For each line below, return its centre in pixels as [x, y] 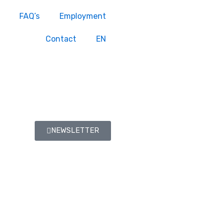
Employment [83, 16]
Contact [61, 39]
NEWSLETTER [75, 130]
